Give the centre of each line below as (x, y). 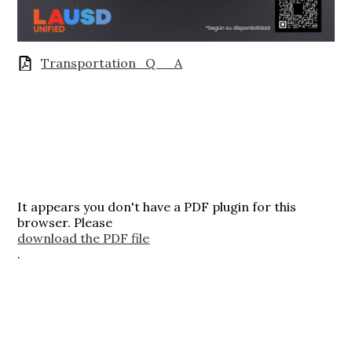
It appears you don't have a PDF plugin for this (157, 207)
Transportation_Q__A (112, 63)
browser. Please (65, 223)
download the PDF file (84, 238)
